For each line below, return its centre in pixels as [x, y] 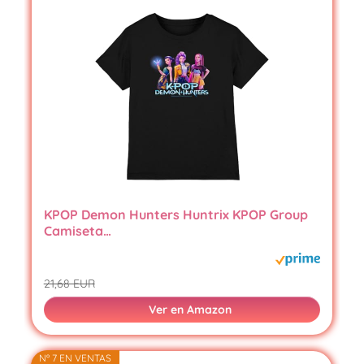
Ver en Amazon [190, 310]
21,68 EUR [69, 284]
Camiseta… [77, 231]
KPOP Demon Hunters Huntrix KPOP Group [175, 215]
